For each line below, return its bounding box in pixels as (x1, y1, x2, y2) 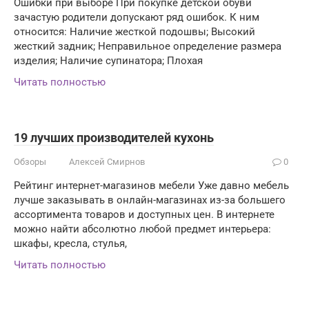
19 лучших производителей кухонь (14, 130, 214, 145)
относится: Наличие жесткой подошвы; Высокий (14, 25, 255, 38)
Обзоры (14, 156, 46, 167)
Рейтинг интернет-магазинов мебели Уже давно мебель (14, 179, 289, 192)
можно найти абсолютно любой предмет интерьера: (14, 222, 271, 235)
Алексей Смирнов (69, 156, 145, 167)
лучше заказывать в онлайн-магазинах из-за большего (14, 193, 286, 206)
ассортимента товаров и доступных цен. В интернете (14, 208, 275, 221)
